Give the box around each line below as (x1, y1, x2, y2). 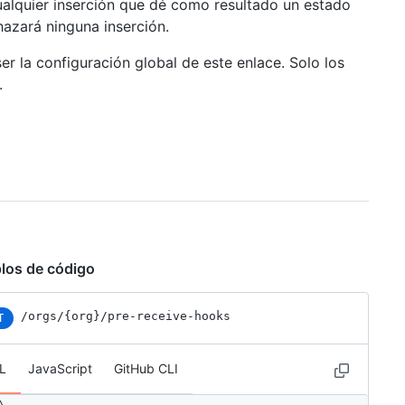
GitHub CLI (114, 361, 178, 377)
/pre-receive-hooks (100, 309, 231, 324)
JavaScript (28, 361, 92, 377)
